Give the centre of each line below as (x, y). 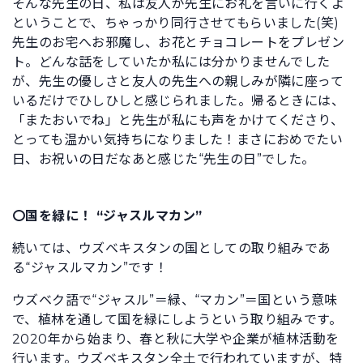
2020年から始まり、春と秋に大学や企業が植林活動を (176, 339)
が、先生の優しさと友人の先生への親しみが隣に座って (178, 81)
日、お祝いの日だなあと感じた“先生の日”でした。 (164, 159)
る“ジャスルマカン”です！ (90, 267)
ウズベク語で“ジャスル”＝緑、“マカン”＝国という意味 (175, 300)
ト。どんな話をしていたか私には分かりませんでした (171, 62)
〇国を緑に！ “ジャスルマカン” (107, 216)
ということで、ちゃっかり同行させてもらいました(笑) (176, 23)
